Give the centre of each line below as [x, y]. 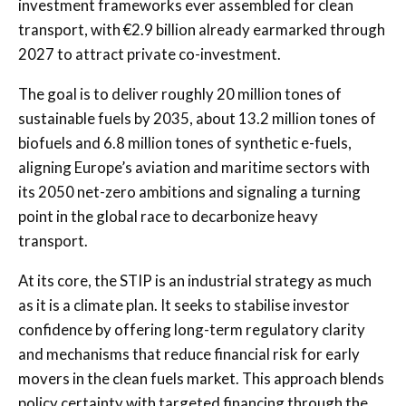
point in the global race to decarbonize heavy [168, 216]
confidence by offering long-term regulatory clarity [192, 329]
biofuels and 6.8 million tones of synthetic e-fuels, [185, 142]
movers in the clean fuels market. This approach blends [201, 378]
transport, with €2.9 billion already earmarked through [202, 29]
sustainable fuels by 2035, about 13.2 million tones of [197, 118]
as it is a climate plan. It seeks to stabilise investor [184, 304]
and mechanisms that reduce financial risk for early [189, 353]
